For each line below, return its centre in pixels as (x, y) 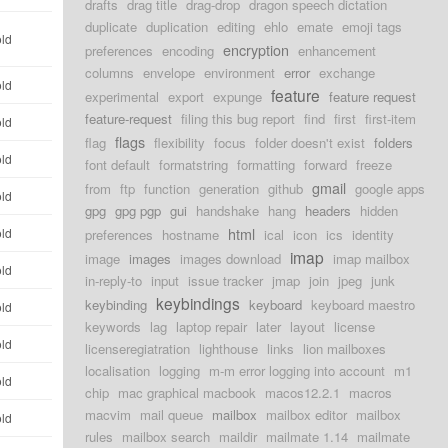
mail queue (172, 414)
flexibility (180, 142)
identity (373, 234)
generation (229, 188)
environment (240, 72)
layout (308, 326)
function (167, 188)
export (186, 96)
